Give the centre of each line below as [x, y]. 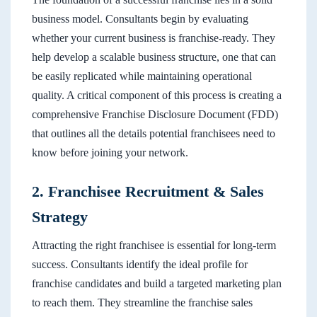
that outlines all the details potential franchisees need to [154, 134]
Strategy [60, 218]
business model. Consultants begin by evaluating [140, 19]
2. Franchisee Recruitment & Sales [148, 192]
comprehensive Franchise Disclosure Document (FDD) [155, 115]
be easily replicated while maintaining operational [142, 76]
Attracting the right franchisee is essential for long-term [154, 246]
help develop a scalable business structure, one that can [154, 57]
